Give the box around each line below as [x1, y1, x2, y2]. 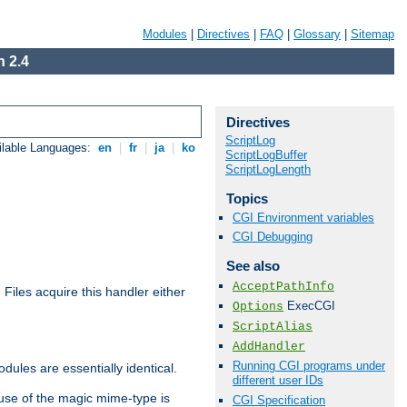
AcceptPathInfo [233, 279, 334, 293]
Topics [225, 191, 268, 206]
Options [233, 299, 283, 313]
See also [225, 258, 280, 274]
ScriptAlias [233, 319, 313, 333]
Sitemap [351, 27, 394, 41]
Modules [143, 27, 187, 41]
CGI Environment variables [233, 211, 374, 225]
